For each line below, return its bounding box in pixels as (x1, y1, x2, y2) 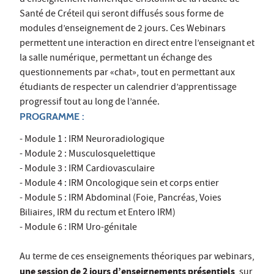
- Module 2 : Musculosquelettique (20, 147, 155, 163)
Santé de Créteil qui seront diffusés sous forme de (20, 7, 224, 23)
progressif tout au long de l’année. (20, 95, 160, 111)
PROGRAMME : (20, 111, 84, 123)
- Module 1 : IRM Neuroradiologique (20, 133, 165, 148)
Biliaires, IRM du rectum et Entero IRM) (20, 206, 176, 221)
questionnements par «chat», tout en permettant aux (20, 66, 235, 81)
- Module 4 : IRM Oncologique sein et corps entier (20, 177, 219, 192)
